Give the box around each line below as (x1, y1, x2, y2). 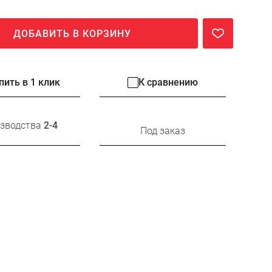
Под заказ (140, 125, 185, 137)
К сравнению (138, 76, 198, 88)
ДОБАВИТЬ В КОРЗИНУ (13, 28, 131, 39)
